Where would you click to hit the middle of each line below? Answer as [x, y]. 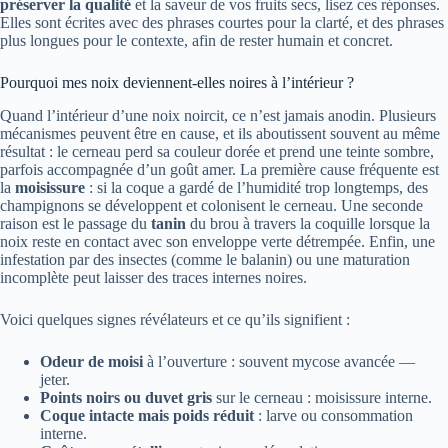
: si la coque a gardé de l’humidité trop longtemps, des [256, 187]
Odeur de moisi [91, 361]
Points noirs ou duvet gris [126, 397]
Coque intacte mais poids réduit [147, 415]
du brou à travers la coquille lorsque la [308, 223]
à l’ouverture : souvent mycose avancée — [279, 361]
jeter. [55, 379]
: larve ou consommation [333, 415]
